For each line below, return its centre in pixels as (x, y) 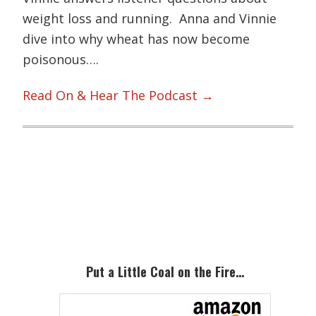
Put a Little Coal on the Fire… (165, 271)
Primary (65, 186)
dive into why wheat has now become (136, 38)
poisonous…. (61, 59)
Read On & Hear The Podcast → (119, 96)
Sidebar (62, 212)
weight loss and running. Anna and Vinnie (150, 18)
